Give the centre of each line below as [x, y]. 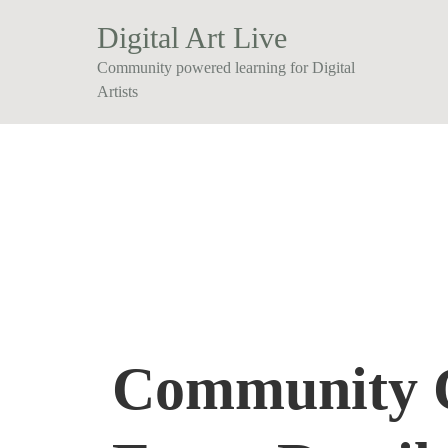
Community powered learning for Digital [226, 67]
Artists [117, 91]
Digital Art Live [192, 37]
